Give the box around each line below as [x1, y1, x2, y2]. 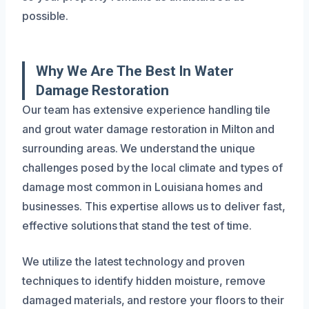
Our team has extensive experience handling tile [22, 102, 271, 117]
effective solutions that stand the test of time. [22, 218, 252, 232]
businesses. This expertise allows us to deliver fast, [22, 199, 286, 213]
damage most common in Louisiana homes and [22, 179, 263, 194]
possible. [22, 8, 69, 23]
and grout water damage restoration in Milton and [22, 121, 275, 136]
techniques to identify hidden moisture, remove [22, 273, 266, 288]
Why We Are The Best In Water [36, 62, 234, 79]
